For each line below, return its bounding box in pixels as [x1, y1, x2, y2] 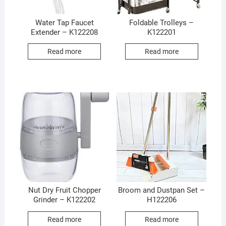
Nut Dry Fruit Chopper [28, 186, 101, 195]
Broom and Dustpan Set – [118, 186, 205, 195]
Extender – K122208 [31, 27, 98, 37]
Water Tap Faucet [35, 18, 94, 27]
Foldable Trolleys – [129, 18, 194, 27]
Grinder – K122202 [33, 195, 96, 205]
